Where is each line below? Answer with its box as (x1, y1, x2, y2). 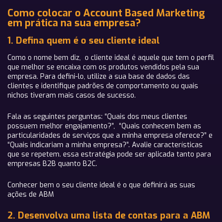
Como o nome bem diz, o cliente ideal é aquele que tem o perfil (7, 53, 214, 62)
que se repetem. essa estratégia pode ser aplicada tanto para (7, 150, 211, 159)
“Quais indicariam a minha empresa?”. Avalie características (7, 140, 203, 150)
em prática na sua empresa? (7, 16, 141, 30)
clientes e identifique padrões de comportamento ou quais (7, 81, 198, 91)
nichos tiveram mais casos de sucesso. (7, 91, 136, 100)
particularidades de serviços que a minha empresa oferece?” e (7, 131, 213, 140)
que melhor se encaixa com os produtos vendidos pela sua (7, 62, 199, 72)
